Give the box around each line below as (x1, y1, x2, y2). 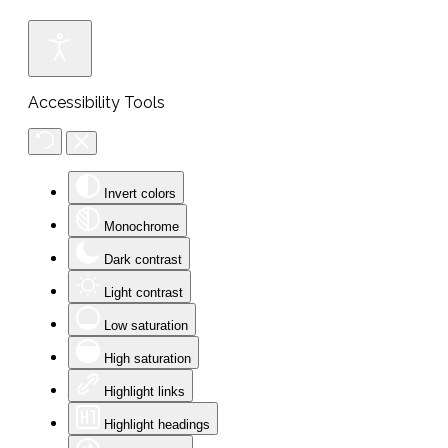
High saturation (104, 351, 191, 366)
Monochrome (104, 219, 179, 234)
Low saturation (104, 318, 188, 333)
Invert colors (104, 186, 176, 201)
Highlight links (104, 384, 185, 399)
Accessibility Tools (28, 93, 165, 112)
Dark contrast (104, 252, 182, 267)
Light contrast (104, 285, 183, 300)
